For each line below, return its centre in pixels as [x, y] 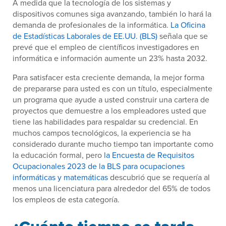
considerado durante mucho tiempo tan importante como [113, 144]
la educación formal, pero [58, 155]
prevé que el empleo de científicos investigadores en [106, 47]
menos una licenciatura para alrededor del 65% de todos [111, 188]
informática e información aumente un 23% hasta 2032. [110, 58]
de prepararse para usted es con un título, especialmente [112, 89]
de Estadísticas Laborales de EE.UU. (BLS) [85, 36]
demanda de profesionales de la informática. [92, 25]
